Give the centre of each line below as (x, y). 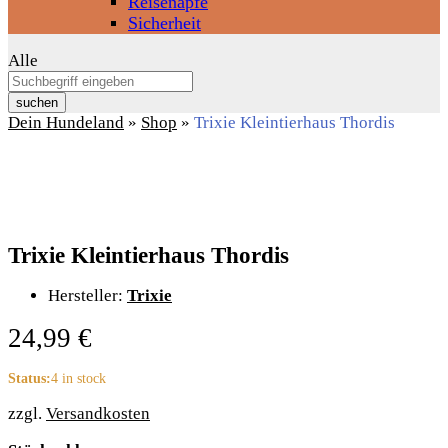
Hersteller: (87, 295)
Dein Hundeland (66, 123)
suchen (37, 103)
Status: (29, 378)
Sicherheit (164, 23)
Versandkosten (98, 413)
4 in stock (78, 378)
